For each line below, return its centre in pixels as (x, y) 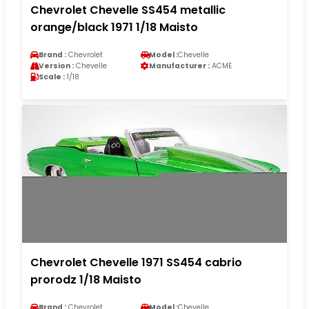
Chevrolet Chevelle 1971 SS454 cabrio (136, 262)
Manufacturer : (179, 66)
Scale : (52, 77)
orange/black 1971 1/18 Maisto (114, 27)
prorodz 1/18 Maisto (86, 279)
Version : (56, 66)
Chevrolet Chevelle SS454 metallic (128, 10)
